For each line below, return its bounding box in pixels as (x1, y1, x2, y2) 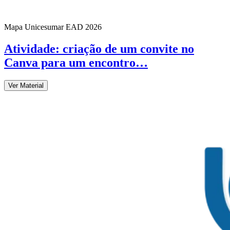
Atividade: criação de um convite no (4, 42, 194, 55)
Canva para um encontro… (4, 55, 148, 69)
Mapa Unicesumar (4, 22, 64, 31)
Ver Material (8, 81, 44, 89)
